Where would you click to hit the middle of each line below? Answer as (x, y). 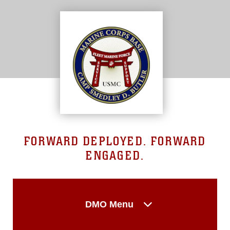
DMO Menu (109, 204)
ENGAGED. (115, 156)
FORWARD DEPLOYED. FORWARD (115, 141)
